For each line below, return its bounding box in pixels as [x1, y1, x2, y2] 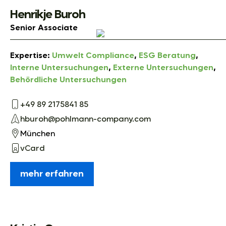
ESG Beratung [139, 51, 196, 60]
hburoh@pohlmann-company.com [20, 116, 151, 124]
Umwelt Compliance [52, 51, 134, 60]
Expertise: [10, 51, 52, 60]
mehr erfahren [20, 169, 84, 179]
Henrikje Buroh [10, 8, 85, 21]
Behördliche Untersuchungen [10, 76, 127, 84]
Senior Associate [10, 24, 78, 32]
